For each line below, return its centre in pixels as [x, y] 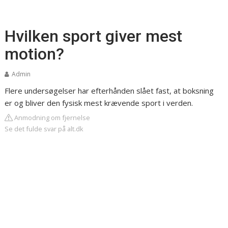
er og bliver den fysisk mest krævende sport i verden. [99, 103]
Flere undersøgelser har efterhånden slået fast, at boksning [109, 91]
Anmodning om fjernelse [52, 118]
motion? [35, 54]
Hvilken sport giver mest [94, 36]
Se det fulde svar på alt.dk [44, 129]
